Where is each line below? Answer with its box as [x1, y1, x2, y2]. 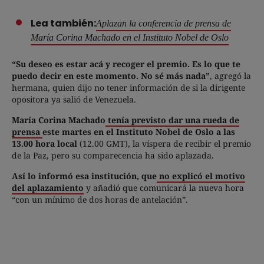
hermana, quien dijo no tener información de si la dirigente [12, 82, 245, 94]
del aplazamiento [12, 182, 84, 194]
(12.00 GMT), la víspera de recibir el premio [80, 138, 251, 150]
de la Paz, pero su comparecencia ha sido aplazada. [12, 150, 214, 161]
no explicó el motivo [157, 170, 245, 182]
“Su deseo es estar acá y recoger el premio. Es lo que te [12, 58, 240, 70]
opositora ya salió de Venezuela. [12, 94, 136, 105]
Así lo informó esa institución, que [12, 170, 157, 182]
